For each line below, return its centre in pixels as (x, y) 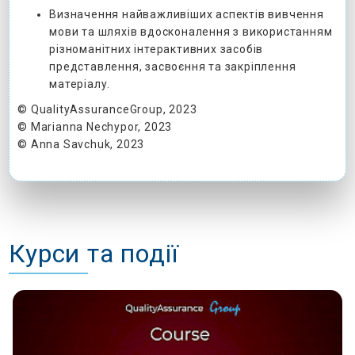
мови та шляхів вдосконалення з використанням (191, 31)
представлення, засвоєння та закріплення (173, 66)
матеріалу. (80, 84)
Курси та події (94, 253)
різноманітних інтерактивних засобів (157, 49)
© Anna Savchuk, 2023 (81, 144)
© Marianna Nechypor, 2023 (95, 126)
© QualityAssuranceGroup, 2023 (107, 109)
